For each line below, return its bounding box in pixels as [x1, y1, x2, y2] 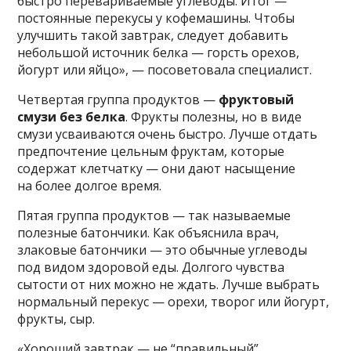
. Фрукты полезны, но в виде [125, 107, 302, 125]
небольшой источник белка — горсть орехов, [17, 43, 300, 61]
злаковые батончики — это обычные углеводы [17, 241, 308, 259]
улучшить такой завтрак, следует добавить [17, 26, 289, 44]
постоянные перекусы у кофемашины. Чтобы [17, 9, 295, 27]
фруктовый [219, 90, 295, 108]
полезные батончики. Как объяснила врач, [17, 223, 280, 241]
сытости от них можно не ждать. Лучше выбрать [17, 275, 320, 293]
